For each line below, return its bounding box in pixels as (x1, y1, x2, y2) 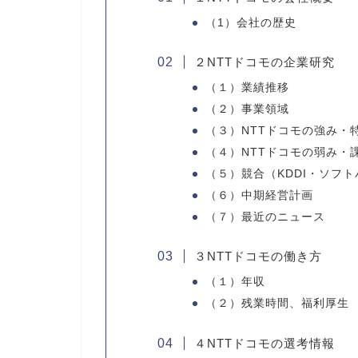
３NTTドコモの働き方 (193, 249, 322, 264)
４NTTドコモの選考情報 (193, 336, 335, 350)
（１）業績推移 (205, 82, 289, 93)
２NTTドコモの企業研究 (193, 55, 335, 69)
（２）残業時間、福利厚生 (205, 297, 349, 310)
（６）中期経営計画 (205, 189, 313, 201)
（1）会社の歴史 (205, 16, 296, 29)
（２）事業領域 (205, 103, 289, 115)
